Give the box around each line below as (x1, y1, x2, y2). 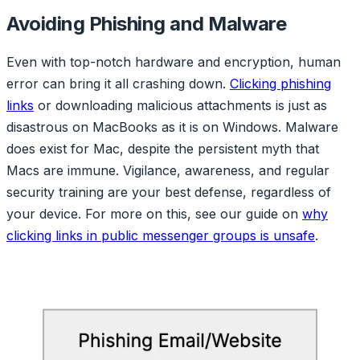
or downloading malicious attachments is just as (34, 97, 327, 114)
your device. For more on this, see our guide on (6, 206, 302, 223)
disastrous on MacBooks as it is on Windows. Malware (6, 119, 338, 136)
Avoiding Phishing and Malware (6, 12, 287, 36)
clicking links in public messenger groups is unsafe (6, 227, 315, 244)
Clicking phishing (230, 76, 331, 92)
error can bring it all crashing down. (6, 76, 230, 92)
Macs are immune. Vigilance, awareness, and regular (6, 162, 329, 179)
